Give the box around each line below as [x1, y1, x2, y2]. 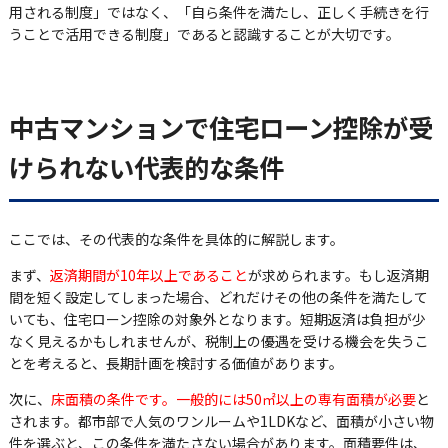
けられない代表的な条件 [8, 148, 284, 185]
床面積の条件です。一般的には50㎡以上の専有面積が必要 [50, 388, 416, 409]
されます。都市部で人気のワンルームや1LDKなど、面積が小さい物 [8, 410, 434, 431]
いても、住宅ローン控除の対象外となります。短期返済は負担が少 [8, 308, 426, 329]
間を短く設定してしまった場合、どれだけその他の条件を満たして [8, 286, 428, 307]
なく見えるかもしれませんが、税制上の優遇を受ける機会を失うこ [8, 330, 429, 351]
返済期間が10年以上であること [49, 264, 248, 285]
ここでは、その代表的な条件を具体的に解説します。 [8, 228, 344, 249]
